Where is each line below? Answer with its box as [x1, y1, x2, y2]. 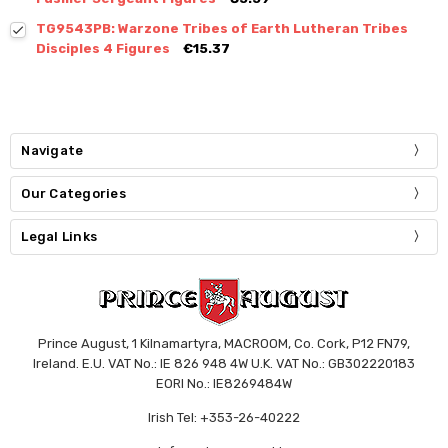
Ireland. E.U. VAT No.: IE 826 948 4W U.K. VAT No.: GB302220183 [33, 356, 415, 372]
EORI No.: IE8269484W [156, 376, 292, 392]
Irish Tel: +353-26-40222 [148, 410, 300, 426]
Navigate [21, 142, 84, 158]
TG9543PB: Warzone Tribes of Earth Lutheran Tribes [36, 21, 409, 37]
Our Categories [21, 185, 126, 201]
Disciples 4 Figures [36, 41, 171, 57]
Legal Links [21, 228, 98, 244]
